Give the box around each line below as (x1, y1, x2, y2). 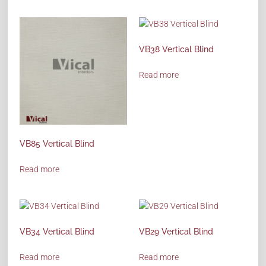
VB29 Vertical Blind (139, 226, 213, 236)
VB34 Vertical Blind (20, 226, 95, 236)
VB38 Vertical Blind (139, 45, 214, 55)
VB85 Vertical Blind (20, 138, 95, 148)
